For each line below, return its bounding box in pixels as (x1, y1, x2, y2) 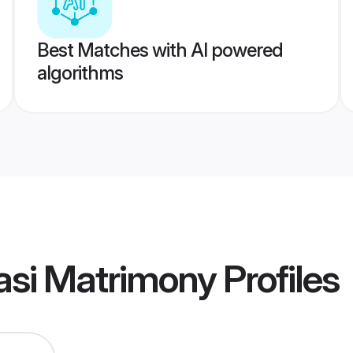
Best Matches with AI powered (36, 39, 283, 61)
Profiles (216, 255, 339, 303)
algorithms (36, 61, 123, 84)
